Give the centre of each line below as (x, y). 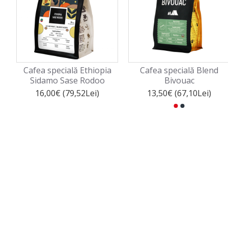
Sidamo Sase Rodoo (67, 80)
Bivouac (179, 80)
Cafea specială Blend (179, 70)
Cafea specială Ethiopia (67, 70)
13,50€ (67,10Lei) (179, 93)
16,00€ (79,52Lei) (67, 93)
